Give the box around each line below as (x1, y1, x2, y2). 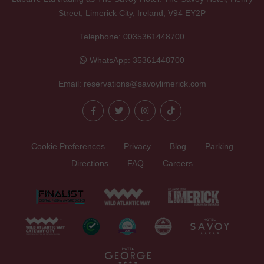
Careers (163, 159, 193, 169)
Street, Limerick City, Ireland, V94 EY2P (58, 8, 206, 18)
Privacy (123, 141, 151, 151)
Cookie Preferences (31, 141, 105, 151)
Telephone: (80, 32, 123, 42)
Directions (71, 159, 108, 169)
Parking (204, 141, 233, 151)
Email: (58, 79, 84, 89)
